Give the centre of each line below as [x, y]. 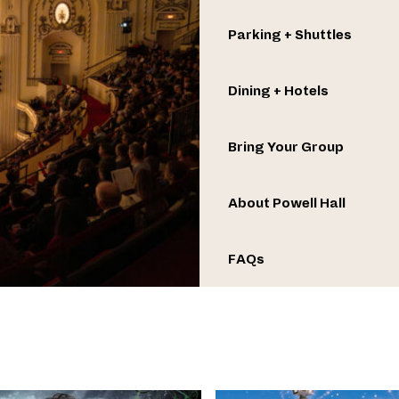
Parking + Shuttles [290, 35]
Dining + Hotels [278, 91]
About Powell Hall [287, 204]
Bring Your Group [286, 147]
